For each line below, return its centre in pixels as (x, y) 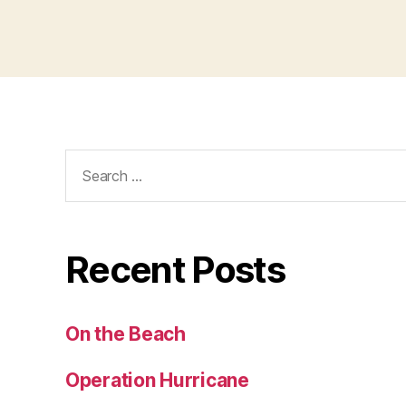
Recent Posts (175, 269)
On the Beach (126, 333)
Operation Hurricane (157, 380)
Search (89, 159)
